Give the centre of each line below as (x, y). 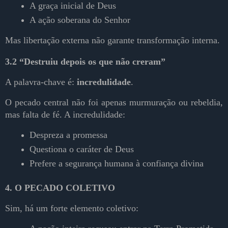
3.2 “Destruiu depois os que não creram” (85, 62)
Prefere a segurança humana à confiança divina (117, 164)
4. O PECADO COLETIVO (60, 188)
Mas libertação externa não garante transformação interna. (112, 40)
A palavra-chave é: (41, 82)
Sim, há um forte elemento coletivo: (72, 208)
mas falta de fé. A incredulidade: (65, 115)
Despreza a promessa (68, 135)
